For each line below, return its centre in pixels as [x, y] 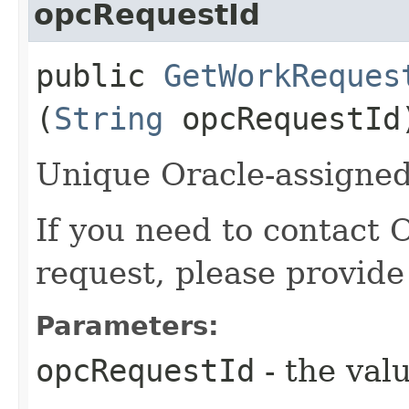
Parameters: [127, 325]
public [100, 75]
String [109, 118]
